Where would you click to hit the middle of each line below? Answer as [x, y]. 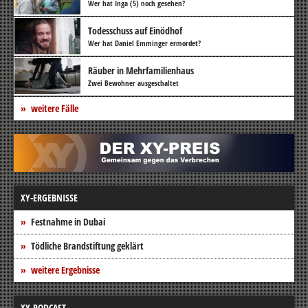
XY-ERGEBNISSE [49, 197]
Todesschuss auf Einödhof [135, 30]
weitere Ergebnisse [65, 269]
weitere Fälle [55, 108]
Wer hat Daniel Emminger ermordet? [144, 43]
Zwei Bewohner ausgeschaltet [133, 82]
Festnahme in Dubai [68, 221]
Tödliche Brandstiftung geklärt [87, 245]
